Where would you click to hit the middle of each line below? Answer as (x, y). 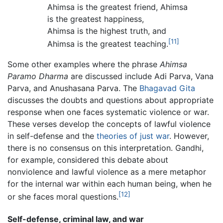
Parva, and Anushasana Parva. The (73, 88)
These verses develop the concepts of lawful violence (109, 124)
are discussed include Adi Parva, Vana (141, 76)
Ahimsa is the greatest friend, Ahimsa (117, 7)
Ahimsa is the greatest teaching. (108, 44)
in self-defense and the (52, 136)
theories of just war (133, 136)
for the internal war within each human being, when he (110, 183)
